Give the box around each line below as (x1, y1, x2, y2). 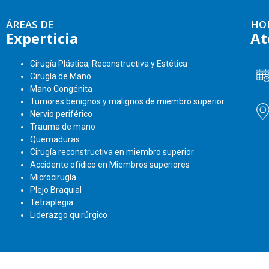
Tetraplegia (30, 198, 73, 208)
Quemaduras (30, 134, 80, 145)
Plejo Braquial (30, 185, 82, 195)
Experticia (6, 28, 78, 49)
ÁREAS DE (6, 17, 54, 32)
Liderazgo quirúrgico (30, 210, 107, 220)
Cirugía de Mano (30, 71, 91, 82)
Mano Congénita (30, 84, 92, 94)
